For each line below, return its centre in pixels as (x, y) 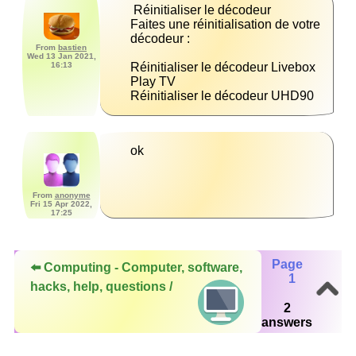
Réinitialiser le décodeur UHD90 (222, 96)
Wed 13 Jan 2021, (61, 56)
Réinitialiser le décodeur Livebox (223, 68)
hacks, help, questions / (103, 287)
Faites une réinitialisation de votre (225, 25)
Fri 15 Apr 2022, (61, 204)
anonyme (72, 195)
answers (287, 322)
